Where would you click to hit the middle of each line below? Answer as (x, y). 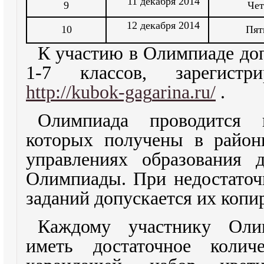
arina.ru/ (184, 92)
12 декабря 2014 (163, 25)
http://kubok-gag (89, 92)
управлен (63, 159)
